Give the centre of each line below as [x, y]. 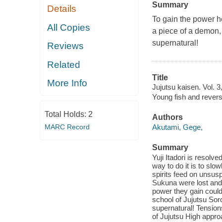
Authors [167, 117]
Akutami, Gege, [177, 127]
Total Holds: [66, 114]
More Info [67, 83]
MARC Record [67, 127]
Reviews [66, 46]
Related [64, 64]
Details [62, 9]
